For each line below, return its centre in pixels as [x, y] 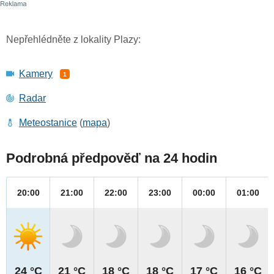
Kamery [36, 74]
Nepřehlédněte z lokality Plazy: [73, 40]
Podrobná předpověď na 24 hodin [112, 158]
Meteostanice [48, 123]
